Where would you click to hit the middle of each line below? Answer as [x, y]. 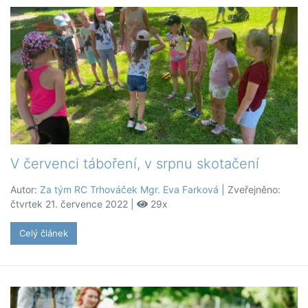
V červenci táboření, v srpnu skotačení [135, 164]
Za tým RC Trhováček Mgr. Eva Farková [129, 190]
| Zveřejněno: [250, 190]
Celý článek [44, 233]
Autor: [25, 190]
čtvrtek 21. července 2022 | [74, 204]
